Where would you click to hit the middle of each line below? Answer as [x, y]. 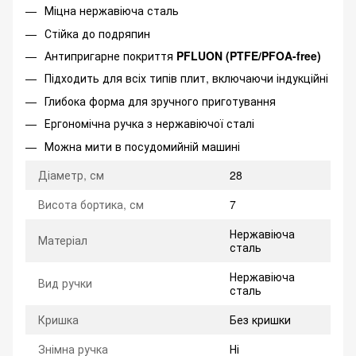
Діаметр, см [71, 174]
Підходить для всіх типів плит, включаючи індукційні [186, 78]
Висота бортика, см [91, 204]
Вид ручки [65, 282]
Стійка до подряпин [97, 33]
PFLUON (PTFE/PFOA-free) [249, 55]
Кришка [58, 319]
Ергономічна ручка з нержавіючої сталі [149, 124]
